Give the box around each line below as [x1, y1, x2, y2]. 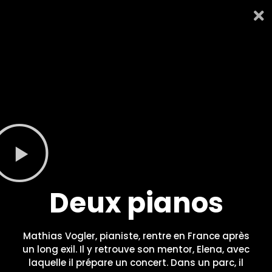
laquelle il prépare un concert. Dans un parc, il [29, 256, 243, 269]
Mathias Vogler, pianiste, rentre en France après [22, 229, 250, 242]
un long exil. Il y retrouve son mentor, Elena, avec [22, 243, 250, 256]
